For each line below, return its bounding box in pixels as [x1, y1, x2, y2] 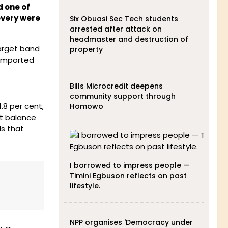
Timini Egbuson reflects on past [69, 170, 187, 181]
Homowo [69, 101, 103, 111]
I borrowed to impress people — [69, 160, 190, 170]
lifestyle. [69, 181, 100, 191]
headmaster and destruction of [69, 34, 188, 44]
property [69, 44, 103, 54]
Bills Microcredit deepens [69, 81, 163, 91]
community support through [69, 91, 176, 101]
